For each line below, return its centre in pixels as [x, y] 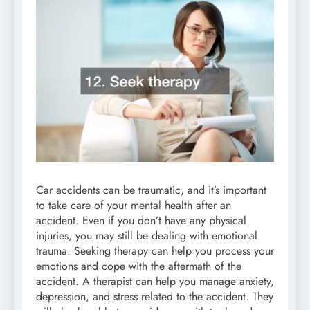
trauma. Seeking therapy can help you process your [155, 251]
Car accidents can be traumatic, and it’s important [151, 190]
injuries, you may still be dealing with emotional [147, 236]
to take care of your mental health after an [134, 206]
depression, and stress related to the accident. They [155, 297]
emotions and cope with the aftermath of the [139, 266]
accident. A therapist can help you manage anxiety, [155, 282]
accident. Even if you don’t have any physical [141, 221]
